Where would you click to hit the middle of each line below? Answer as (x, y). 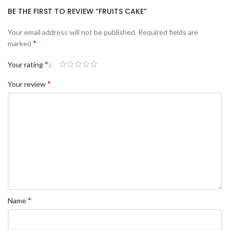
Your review (27, 84)
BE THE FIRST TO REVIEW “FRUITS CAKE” (77, 12)
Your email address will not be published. (72, 32)
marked (20, 44)
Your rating (26, 64)
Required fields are (168, 32)
